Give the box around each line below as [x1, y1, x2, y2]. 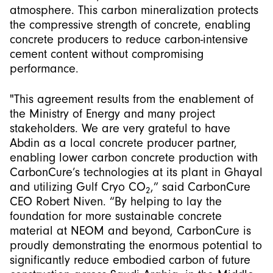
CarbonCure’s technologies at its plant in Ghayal [10, 165, 263, 180]
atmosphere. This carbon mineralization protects [10, 3, 258, 18]
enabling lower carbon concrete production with [10, 151, 258, 165]
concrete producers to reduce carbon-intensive [10, 32, 248, 47]
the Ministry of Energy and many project [10, 107, 215, 121]
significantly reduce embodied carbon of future [10, 253, 250, 268]
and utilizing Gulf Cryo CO [10, 180, 146, 194]
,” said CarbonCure [151, 180, 250, 194]
